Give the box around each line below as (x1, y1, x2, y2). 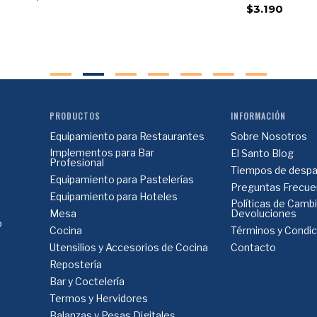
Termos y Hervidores (49, 292, 148, 304)
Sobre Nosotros (231, 130, 308, 142)
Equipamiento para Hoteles (49, 190, 178, 202)
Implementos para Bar (49, 146, 154, 158)
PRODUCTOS (49, 110, 100, 122)
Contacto (231, 241, 277, 253)
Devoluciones (231, 207, 297, 219)
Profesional (49, 156, 104, 168)
